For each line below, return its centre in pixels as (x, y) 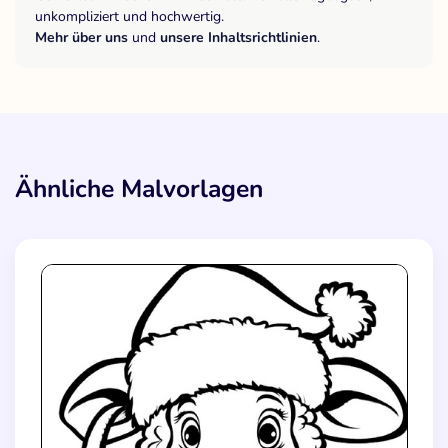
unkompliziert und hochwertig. (129, 16)
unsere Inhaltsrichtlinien (238, 37)
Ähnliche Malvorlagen (139, 188)
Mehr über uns (81, 37)
